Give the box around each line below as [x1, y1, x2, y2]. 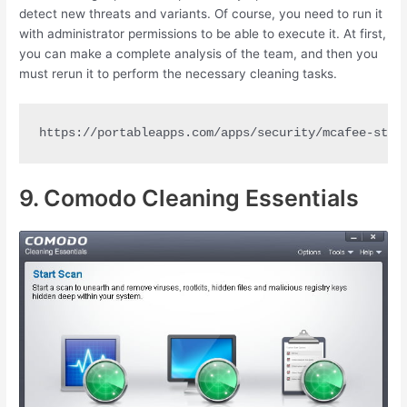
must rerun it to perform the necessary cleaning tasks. [19, 66, 338, 82]
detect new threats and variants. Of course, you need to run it [19, 6, 383, 22]
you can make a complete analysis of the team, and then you [19, 46, 379, 62]
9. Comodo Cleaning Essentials [19, 184, 360, 212]
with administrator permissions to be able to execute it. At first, [19, 26, 387, 42]
